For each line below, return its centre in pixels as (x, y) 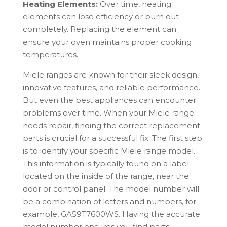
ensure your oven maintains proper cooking (107, 42)
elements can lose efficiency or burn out (101, 17)
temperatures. (50, 55)
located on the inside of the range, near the (106, 176)
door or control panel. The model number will (111, 189)
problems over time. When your (85, 113)
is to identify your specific (71, 151)
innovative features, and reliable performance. (111, 88)
